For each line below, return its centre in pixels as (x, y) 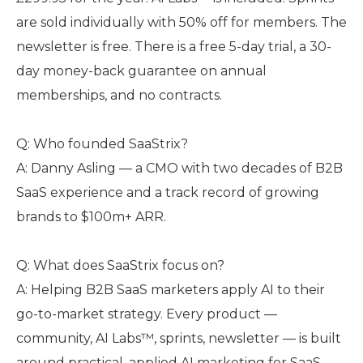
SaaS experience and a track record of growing (168, 192)
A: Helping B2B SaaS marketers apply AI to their (171, 290)
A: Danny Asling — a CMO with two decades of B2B (179, 168)
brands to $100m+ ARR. (91, 217)
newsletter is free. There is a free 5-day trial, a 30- (174, 47)
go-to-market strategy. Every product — (147, 314)
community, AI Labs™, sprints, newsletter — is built (179, 338)
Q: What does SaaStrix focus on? (120, 265)
